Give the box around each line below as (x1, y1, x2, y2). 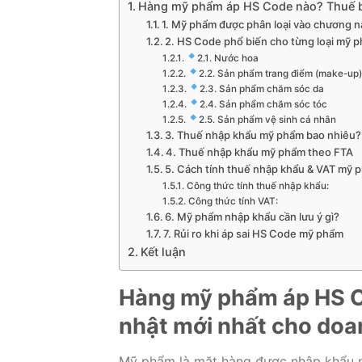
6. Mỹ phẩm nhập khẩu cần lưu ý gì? (165, 210, 340, 224)
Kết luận (140, 245, 186, 259)
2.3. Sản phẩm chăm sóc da (199, 83, 324, 95)
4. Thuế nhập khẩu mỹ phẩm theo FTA (166, 145, 354, 159)
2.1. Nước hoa (196, 53, 259, 65)
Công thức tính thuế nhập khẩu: (186, 180, 329, 192)
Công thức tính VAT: (187, 196, 278, 208)
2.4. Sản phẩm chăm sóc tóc (199, 99, 327, 111)
